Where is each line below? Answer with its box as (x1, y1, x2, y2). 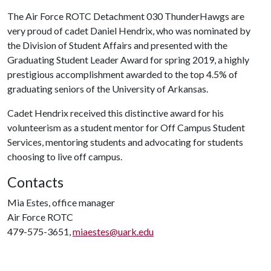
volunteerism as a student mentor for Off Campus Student (7, 121, 245, 133)
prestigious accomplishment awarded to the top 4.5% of (7, 68, 238, 80)
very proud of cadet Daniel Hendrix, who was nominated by (7, 24, 250, 36)
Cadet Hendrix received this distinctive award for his (7, 106, 224, 119)
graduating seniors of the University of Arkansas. (7, 82, 208, 94)
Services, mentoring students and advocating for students (7, 135, 243, 148)
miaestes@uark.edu (73, 225, 154, 237)
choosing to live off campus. (7, 150, 122, 162)
